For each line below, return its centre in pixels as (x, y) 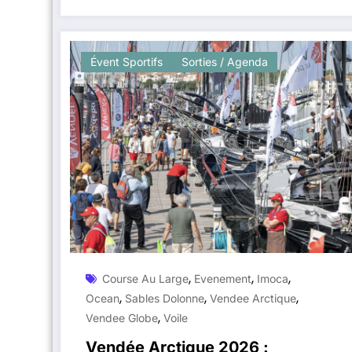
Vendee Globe (122, 317)
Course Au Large (145, 278)
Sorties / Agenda (225, 61)
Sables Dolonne (165, 298)
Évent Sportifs (126, 61)
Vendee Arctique (253, 298)
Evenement (223, 278)
